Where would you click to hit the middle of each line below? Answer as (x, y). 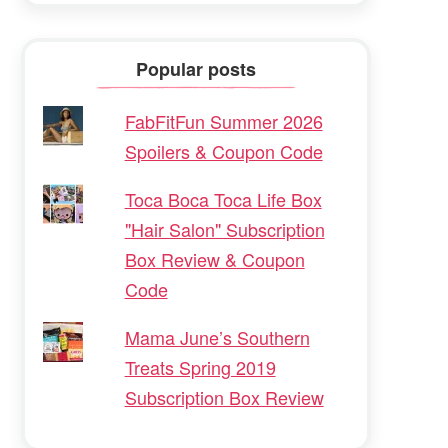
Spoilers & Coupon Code (223, 150)
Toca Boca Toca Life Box (223, 198)
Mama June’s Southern (217, 336)
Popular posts (196, 69)
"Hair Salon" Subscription (224, 228)
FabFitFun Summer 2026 (223, 120)
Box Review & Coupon (214, 258)
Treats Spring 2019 (200, 366)
